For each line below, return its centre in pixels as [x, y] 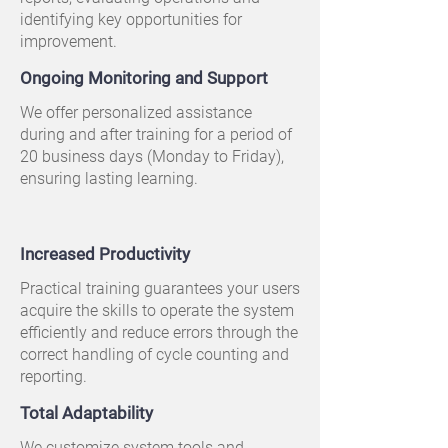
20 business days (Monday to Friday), [152, 156]
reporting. [53, 376]
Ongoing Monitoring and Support [144, 78]
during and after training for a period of [156, 134]
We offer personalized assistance [136, 112]
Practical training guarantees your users [160, 288]
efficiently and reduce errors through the [159, 332]
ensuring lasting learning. [109, 178]
